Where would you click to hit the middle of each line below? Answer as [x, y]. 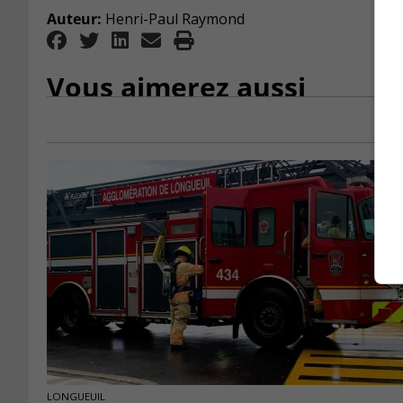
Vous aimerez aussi [176, 87]
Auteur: [74, 19]
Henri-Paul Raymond [173, 19]
